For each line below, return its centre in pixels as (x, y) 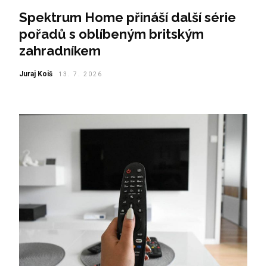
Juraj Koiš (35, 74)
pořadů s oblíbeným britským (111, 34)
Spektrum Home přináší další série (127, 17)
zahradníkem (60, 50)
